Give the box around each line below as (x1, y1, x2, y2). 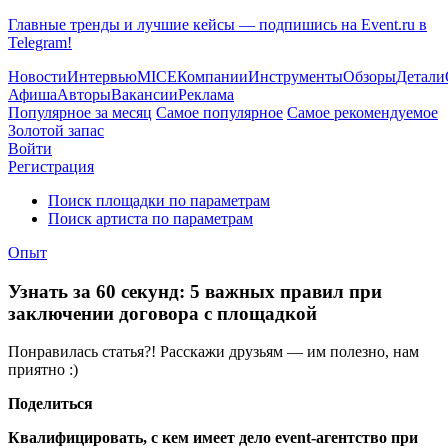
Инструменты (248, 68, 343, 85)
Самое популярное (156, 104, 283, 121)
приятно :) (8, 361, 78, 379)
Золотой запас (8, 122, 104, 139)
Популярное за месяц (8, 104, 152, 121)
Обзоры (343, 68, 396, 85)
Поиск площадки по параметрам (48, 192, 270, 209)
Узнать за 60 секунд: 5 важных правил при (8, 280, 382, 302)
